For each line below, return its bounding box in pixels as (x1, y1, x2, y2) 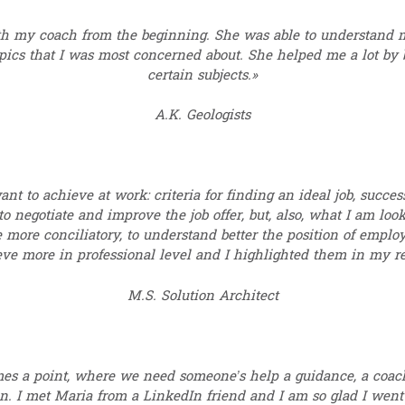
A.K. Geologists (155, 103, 250, 127)
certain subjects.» (147, 62, 258, 88)
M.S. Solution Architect (127, 283, 278, 308)
